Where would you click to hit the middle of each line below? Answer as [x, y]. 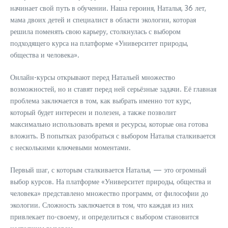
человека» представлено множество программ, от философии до [109, 193]
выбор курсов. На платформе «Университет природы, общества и [111, 182]
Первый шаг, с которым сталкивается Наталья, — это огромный [108, 170]
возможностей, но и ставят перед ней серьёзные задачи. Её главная [113, 89]
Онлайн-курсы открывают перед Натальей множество [93, 77]
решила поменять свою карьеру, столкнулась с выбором [95, 32]
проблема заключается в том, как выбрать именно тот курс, [101, 101]
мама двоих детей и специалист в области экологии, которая [103, 20]
